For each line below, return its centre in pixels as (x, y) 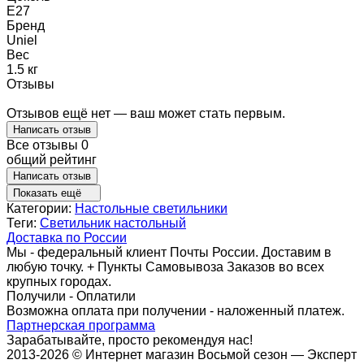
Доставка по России (67, 237)
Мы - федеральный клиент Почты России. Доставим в (169, 252)
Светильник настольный (113, 223)
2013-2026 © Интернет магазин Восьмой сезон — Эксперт (182, 354)
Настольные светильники (151, 208)
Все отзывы (44, 145)
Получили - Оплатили (71, 296)
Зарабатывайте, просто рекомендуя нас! (130, 340)
